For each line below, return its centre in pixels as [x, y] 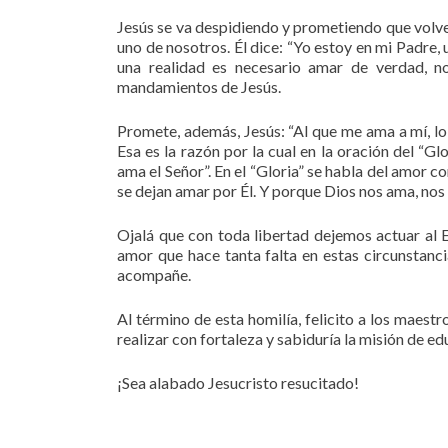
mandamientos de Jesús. [199, 87]
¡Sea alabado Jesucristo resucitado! [238, 383]
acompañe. [154, 275]
